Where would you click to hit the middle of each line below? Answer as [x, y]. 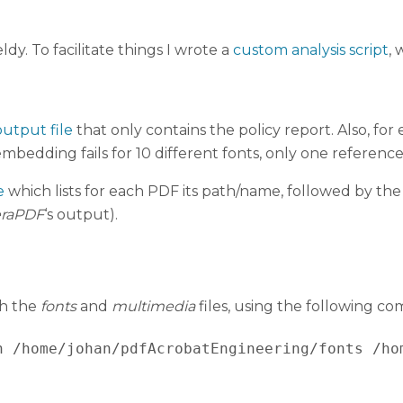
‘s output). [81, 214]
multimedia [153, 307]
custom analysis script [311, 49]
